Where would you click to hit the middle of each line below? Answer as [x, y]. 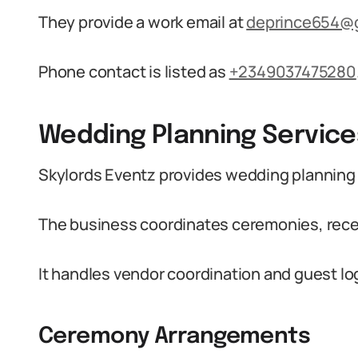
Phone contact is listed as [134, 72]
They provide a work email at [143, 22]
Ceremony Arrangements [175, 337]
